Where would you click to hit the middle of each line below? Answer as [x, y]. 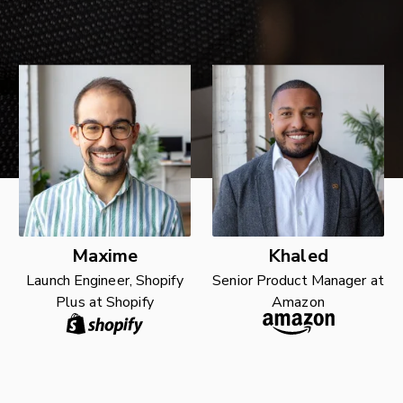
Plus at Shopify [105, 303]
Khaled [298, 256]
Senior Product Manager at [298, 281]
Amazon [298, 303]
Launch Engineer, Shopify [105, 281]
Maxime [105, 256]
